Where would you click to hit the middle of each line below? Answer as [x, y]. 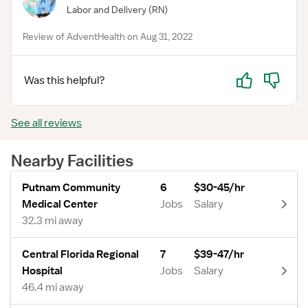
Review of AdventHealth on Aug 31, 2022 [108, 36]
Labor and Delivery [107, 9]
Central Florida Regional [80, 254]
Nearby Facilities [72, 160]
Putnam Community [71, 188]
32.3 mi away [53, 221]
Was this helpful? [65, 80]
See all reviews [46, 123]
